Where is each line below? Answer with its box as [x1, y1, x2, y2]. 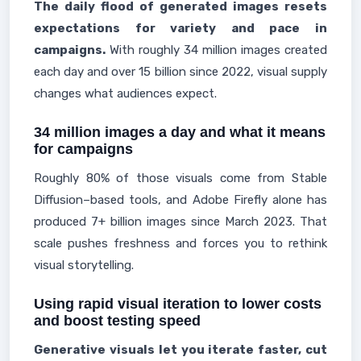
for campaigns [34, 141, 133, 157]
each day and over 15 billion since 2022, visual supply [34, 64, 327, 79]
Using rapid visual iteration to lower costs [34, 296, 322, 312]
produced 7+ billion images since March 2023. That [34, 214, 327, 229]
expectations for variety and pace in [34, 21, 327, 35]
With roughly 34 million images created [106, 43, 327, 57]
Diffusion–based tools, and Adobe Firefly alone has [34, 193, 327, 207]
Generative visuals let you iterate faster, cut [34, 342, 327, 357]
